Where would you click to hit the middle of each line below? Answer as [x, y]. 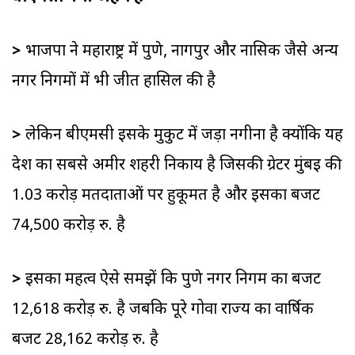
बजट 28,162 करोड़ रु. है [85, 340]
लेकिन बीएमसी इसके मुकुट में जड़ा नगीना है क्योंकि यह [184, 136]
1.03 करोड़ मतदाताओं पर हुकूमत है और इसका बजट [166, 196]
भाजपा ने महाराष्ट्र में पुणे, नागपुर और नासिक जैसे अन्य [182, 52]
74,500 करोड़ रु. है [69, 226]
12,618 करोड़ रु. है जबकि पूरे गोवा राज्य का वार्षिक [163, 310]
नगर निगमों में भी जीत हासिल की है [114, 82]
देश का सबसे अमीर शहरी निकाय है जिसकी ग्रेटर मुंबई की [177, 166]
